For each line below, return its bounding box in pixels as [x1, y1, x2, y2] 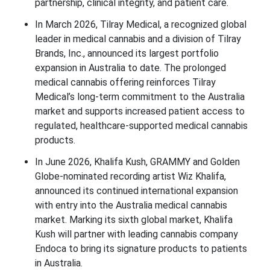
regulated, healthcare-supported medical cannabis [34, 120, 248, 132]
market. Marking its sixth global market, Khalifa [34, 214, 233, 226]
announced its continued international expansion [34, 185, 238, 197]
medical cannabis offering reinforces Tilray [34, 77, 216, 89]
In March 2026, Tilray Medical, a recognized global [34, 19, 246, 31]
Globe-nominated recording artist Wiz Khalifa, [34, 171, 226, 183]
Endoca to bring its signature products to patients [34, 243, 247, 255]
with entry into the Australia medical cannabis [34, 199, 227, 212]
